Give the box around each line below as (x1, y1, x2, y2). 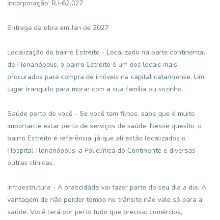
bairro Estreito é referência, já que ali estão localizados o (7, 134, 186, 143)
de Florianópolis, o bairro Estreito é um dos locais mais (7, 60, 177, 69)
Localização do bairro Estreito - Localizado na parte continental (7, 48, 205, 57)
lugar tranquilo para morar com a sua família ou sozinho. (7, 84, 183, 94)
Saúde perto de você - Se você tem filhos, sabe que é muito (7, 109, 195, 118)
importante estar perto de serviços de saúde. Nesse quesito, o (7, 121, 202, 131)
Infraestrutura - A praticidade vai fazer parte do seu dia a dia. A (7, 183, 206, 192)
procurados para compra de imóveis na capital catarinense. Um (7, 72, 204, 82)
